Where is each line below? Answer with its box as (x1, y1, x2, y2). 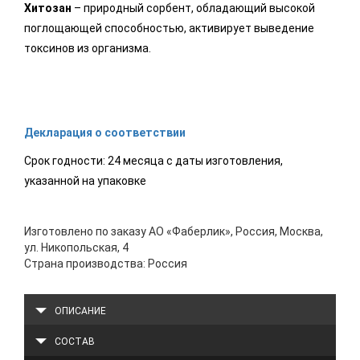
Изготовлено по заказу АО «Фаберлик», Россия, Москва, (24, 225, 323, 239)
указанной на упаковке (24, 174, 146, 188)
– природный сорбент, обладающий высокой (72, 2, 315, 15)
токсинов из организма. (24, 42, 151, 55)
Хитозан (24, 2, 72, 15)
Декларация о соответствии (24, 126, 186, 140)
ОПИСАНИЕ (54, 305, 106, 317)
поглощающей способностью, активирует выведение (24, 22, 314, 35)
